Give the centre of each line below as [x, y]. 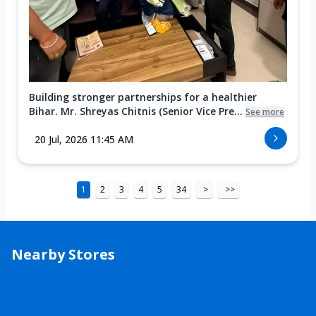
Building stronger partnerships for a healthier [143, 97]
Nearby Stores [63, 254]
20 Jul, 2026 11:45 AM [84, 139]
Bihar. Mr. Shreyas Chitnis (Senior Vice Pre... [136, 111]
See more [265, 111]
